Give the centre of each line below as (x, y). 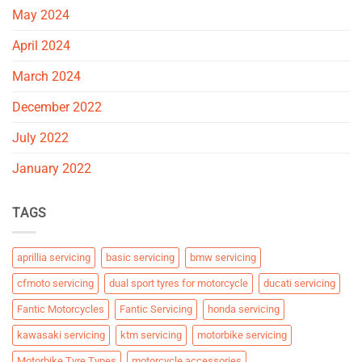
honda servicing (244, 309)
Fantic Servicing (156, 309)
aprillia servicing (54, 258)
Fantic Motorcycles (61, 309)
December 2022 (57, 107)
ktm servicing (151, 335)
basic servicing (140, 258)
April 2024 (41, 45)
